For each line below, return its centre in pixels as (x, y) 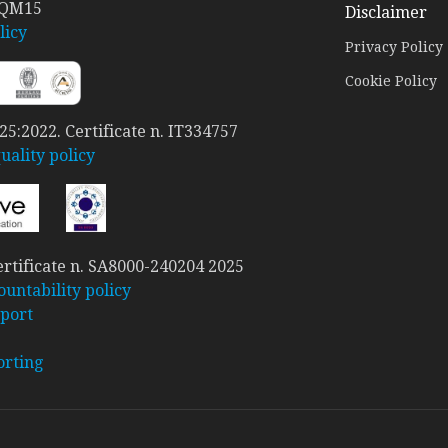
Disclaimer (386, 12)
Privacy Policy (394, 47)
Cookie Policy (391, 81)
